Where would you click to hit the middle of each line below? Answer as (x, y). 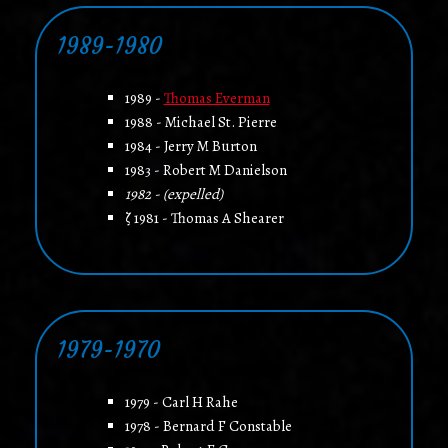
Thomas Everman (216, 98)
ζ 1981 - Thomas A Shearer (204, 218)
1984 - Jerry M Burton (190, 146)
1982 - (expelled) (173, 194)
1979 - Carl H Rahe (181, 402)
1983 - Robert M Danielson (205, 170)
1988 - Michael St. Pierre (200, 122)
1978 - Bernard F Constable (208, 426)
